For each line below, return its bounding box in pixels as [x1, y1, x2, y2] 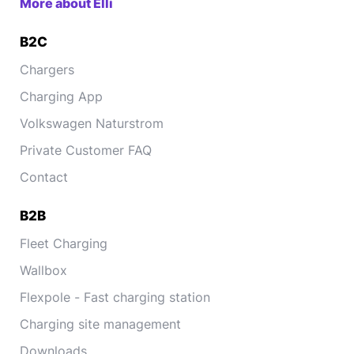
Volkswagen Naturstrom [20, 115, 164, 131]
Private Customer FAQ [20, 142, 152, 158]
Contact [20, 169, 68, 185]
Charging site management [20, 316, 181, 332]
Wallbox [20, 262, 67, 278]
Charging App [20, 88, 103, 104]
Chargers [20, 62, 74, 77]
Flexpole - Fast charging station [20, 289, 210, 305]
